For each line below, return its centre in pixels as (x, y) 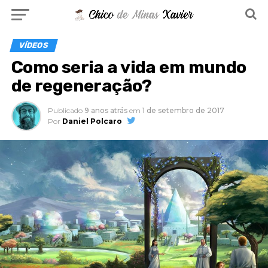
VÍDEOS (33, 45)
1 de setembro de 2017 (183, 110)
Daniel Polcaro (92, 121)
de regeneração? (81, 86)
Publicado (65, 110)
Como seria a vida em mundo (129, 67)
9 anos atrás (106, 110)
